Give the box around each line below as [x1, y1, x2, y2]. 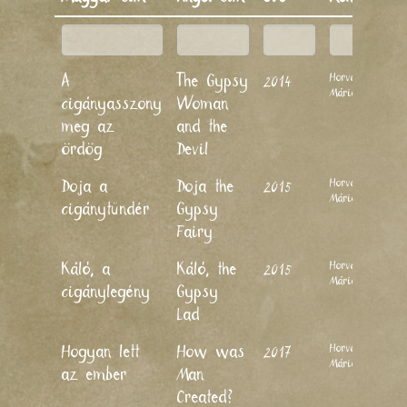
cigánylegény [62, 284, 151, 300]
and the [177, 119, 228, 134]
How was [177, 344, 245, 360]
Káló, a [62, 262, 111, 277]
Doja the [177, 179, 234, 194]
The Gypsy [177, 74, 249, 89]
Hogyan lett [62, 344, 140, 360]
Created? [177, 390, 234, 405]
